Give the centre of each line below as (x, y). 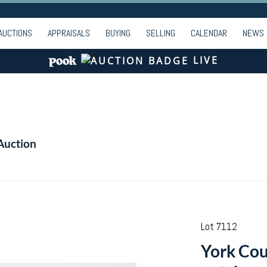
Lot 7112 (219, 226)
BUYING (118, 33)
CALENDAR (209, 33)
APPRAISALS (69, 33)
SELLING (161, 33)
